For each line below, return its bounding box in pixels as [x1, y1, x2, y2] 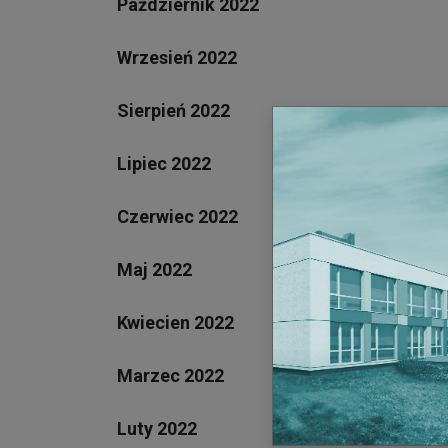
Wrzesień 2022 [117, 46, 237, 68]
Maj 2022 [117, 258, 192, 280]
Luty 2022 [117, 417, 197, 439]
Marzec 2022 [117, 364, 224, 386]
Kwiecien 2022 [117, 311, 234, 333]
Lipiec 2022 [117, 152, 211, 174]
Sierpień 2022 [117, 99, 230, 121]
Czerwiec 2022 [117, 205, 238, 227]
